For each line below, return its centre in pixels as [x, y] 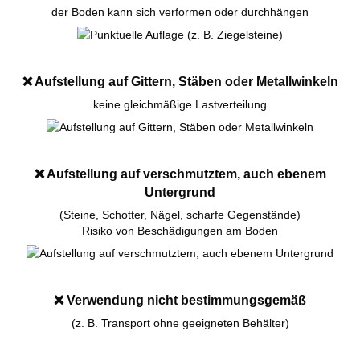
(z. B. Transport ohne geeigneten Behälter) [180, 323]
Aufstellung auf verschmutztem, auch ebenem [185, 174]
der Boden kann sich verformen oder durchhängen [180, 12]
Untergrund [180, 192]
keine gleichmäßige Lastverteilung [180, 104]
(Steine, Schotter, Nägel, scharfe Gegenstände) [180, 215]
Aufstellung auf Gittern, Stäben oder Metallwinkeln [185, 81]
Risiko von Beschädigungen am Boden [180, 231]
